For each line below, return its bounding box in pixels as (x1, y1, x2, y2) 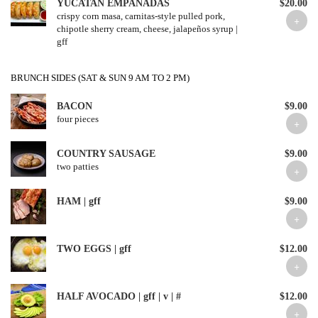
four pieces (57, 114, 99, 124)
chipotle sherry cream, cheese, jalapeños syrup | (57, 23, 238, 34)
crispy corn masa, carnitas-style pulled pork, (57, 11, 225, 21)
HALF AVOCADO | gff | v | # (57, 291, 181, 302)
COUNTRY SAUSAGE (57, 148, 155, 159)
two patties (57, 161, 99, 172)
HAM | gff (57, 196, 101, 207)
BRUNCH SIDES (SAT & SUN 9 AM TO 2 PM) (11, 72, 190, 83)
